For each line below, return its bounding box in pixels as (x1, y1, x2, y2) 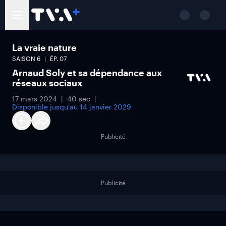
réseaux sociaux (12, 77, 82, 88)
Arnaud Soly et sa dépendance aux (12, 67, 162, 78)
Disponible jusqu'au (12, 102, 80, 111)
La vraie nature (12, 42, 77, 53)
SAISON (12, 55, 37, 62)
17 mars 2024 (12, 94, 57, 103)
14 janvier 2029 (80, 102, 131, 111)
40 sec (67, 94, 90, 103)
